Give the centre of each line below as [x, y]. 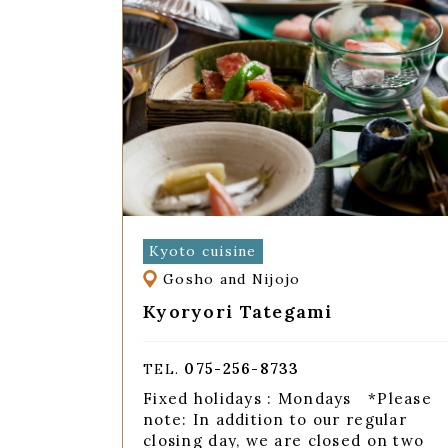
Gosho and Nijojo [232, 279]
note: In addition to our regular [275, 420]
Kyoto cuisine [202, 250]
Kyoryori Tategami [238, 311]
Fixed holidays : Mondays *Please [287, 399]
